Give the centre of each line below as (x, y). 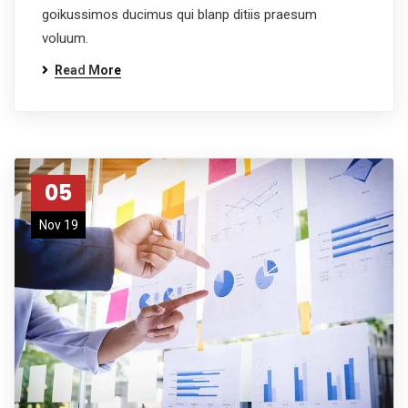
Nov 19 (58, 225)
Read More (88, 70)
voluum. (65, 38)
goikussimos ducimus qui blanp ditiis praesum (179, 15)
